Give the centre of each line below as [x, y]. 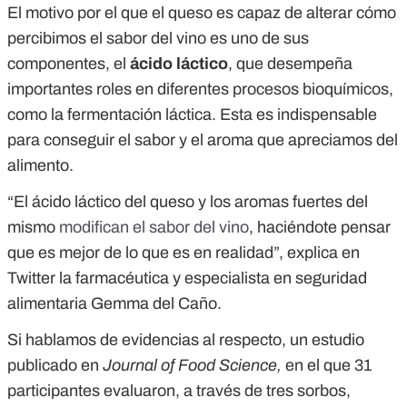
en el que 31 [328, 366]
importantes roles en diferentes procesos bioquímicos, [200, 89]
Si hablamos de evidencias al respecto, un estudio [186, 340]
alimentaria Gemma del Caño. [114, 304]
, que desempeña [290, 64]
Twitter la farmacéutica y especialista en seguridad [187, 278]
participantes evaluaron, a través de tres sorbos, [179, 391]
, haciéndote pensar [320, 228]
